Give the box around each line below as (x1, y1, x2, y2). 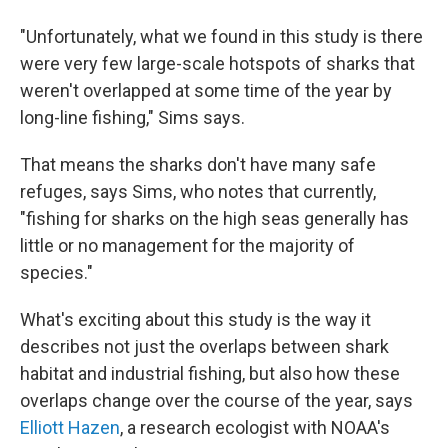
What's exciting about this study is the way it (20, 309, 371, 331)
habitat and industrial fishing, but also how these (20, 363, 400, 385)
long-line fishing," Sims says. (20, 107, 245, 129)
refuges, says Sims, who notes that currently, (20, 181, 376, 203)
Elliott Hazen (20, 417, 120, 439)
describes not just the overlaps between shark (20, 336, 389, 358)
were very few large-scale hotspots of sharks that (20, 53, 415, 75)
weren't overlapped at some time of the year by (20, 80, 392, 102)
